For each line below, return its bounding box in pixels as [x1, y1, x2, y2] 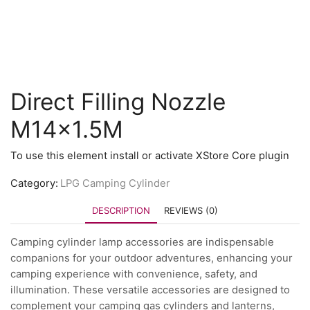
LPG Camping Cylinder [60, 177, 170, 190]
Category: [10, 177, 58, 190]
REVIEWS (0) [164, 205, 218, 217]
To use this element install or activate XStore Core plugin [10, 149, 289, 162]
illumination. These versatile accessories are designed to [10, 283, 290, 296]
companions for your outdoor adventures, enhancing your [10, 251, 293, 264]
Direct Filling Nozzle [10, 88, 226, 116]
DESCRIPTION [92, 205, 150, 217]
